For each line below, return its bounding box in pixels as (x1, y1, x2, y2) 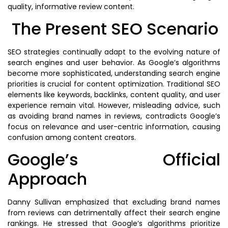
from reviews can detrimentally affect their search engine (8, 208, 220, 218)
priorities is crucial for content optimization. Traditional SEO (8, 79, 220, 90)
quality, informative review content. (8, 1, 134, 12)
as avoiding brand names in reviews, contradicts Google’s (8, 111, 220, 122)
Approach (8, 167, 87, 191)
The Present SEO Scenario (8, 17, 218, 41)
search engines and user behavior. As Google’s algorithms (8, 58, 220, 68)
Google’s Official (8, 148, 220, 172)
